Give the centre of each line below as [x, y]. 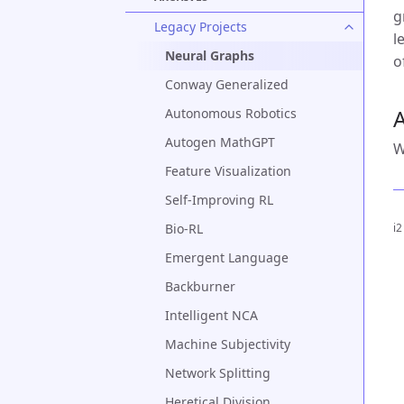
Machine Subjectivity [228, 344]
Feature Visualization [228, 171]
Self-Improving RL [219, 200]
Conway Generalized [227, 84]
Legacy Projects [201, 27]
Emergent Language [227, 257]
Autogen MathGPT [220, 142]
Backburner [200, 286]
